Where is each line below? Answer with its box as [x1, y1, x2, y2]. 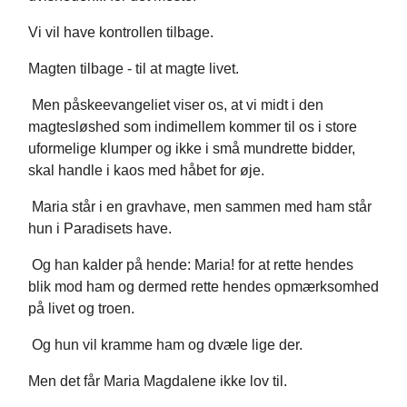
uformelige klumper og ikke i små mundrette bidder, [28, 141, 355, 157]
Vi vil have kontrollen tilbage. [28, 25, 213, 41]
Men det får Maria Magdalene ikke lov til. [28, 373, 287, 390]
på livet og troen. [28, 301, 134, 317]
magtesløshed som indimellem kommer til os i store [28, 119, 357, 135]
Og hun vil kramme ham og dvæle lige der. [28, 337, 303, 353]
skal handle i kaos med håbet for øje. [28, 163, 264, 179]
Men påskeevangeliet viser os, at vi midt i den [28, 97, 323, 114]
